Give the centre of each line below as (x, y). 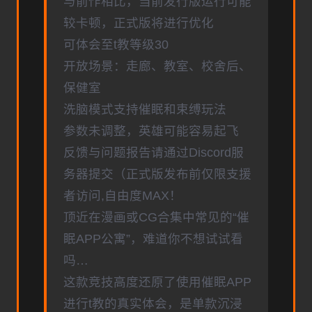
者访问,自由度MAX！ (123, 196)
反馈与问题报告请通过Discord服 (154, 153)
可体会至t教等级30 (116, 45)
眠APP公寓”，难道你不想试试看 (153, 239)
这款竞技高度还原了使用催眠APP (157, 282)
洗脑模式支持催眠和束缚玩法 (145, 110)
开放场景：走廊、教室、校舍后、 (157, 67)
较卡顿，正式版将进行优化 (139, 23)
